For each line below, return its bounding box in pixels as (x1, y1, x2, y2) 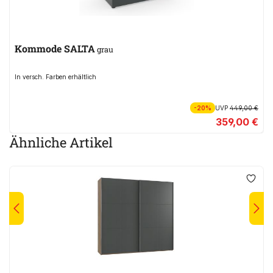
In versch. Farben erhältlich (15, 73, 96, 81)
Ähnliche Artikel (9, 133, 113, 152)
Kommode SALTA (15, 42, 95, 55)
